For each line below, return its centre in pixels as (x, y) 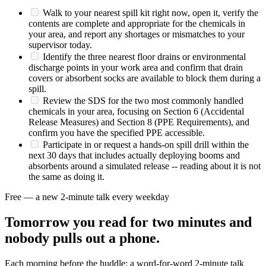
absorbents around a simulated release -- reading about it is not (145, 166)
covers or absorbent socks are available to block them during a (145, 78)
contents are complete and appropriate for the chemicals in (137, 24)
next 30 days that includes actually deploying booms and (134, 156)
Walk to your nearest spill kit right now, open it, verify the (149, 13)
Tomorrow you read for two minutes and (128, 222)
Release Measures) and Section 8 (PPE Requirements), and (139, 122)
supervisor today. (60, 45)
